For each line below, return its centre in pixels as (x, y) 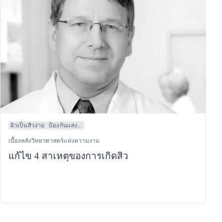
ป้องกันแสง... (65, 125)
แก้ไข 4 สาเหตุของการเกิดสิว (68, 156)
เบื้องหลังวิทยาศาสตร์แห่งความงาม (54, 140)
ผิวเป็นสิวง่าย (28, 125)
